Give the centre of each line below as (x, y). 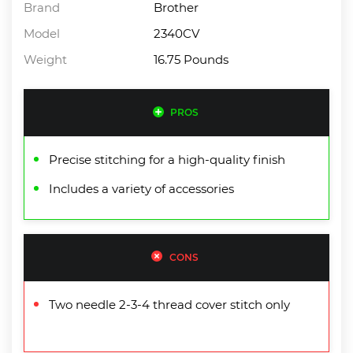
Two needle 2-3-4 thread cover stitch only (169, 304)
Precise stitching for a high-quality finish (167, 159)
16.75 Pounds (191, 59)
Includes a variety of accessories (141, 188)
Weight (45, 59)
